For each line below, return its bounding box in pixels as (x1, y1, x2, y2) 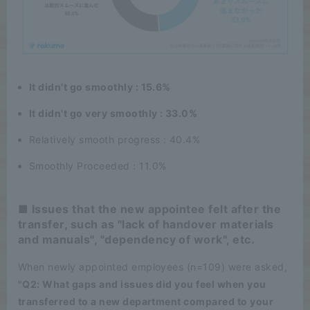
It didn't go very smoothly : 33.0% (29, 107, 198, 120)
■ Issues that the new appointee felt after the (18, 202, 282, 217)
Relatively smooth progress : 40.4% (29, 134, 201, 146)
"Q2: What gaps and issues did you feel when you (18, 278, 266, 291)
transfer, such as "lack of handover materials (18, 217, 274, 232)
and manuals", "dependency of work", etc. (18, 232, 255, 247)
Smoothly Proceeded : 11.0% (29, 160, 167, 172)
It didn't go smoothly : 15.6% (29, 81, 171, 93)
